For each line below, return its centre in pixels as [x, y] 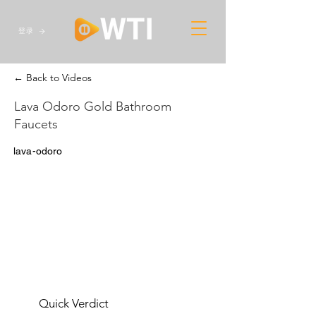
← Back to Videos [53, 78]
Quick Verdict [74, 303]
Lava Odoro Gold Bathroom [93, 107]
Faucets [36, 124]
